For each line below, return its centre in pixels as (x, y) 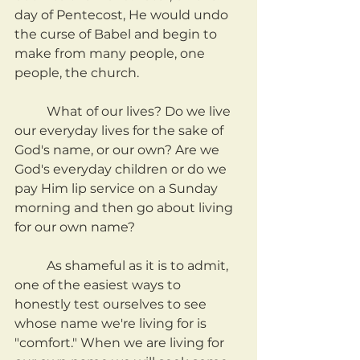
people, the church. (77, 73)
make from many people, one (111, 54)
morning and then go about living (125, 208)
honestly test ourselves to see (112, 305)
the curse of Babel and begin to (117, 35)
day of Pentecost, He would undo (123, 15)
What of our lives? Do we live (31, 112)
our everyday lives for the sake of (121, 131)
